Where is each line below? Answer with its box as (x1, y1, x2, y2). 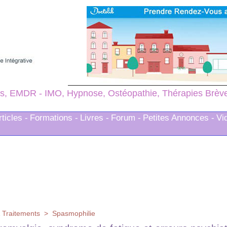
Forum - (111, 113, 141, 123)
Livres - (80, 113, 109, 123)
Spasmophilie (52, 209, 95, 218)
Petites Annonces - (143, 113, 214, 123)
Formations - (30, 113, 78, 123)
